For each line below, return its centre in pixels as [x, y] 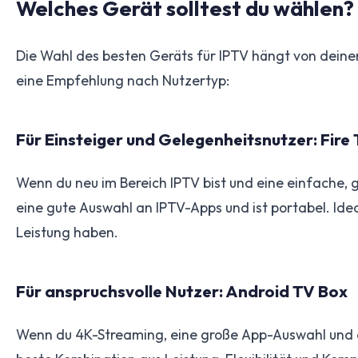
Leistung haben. [67, 232]
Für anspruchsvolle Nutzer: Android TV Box [182, 290]
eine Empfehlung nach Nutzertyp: [123, 80]
